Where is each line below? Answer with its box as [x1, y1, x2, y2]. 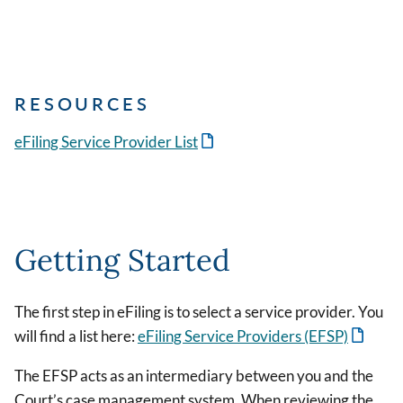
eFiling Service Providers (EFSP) [138, 327, 348, 346]
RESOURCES [14, 92, 150, 114]
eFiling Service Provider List [14, 131, 198, 151]
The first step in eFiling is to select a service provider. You [14, 302, 383, 322]
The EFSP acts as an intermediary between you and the [14, 366, 373, 386]
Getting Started [14, 241, 231, 280]
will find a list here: [14, 327, 138, 346]
